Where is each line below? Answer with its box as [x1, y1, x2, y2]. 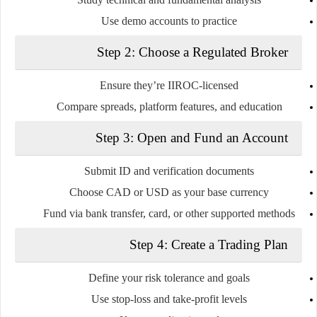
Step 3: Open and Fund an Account [96, 129, 288, 145]
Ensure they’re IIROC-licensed [100, 79, 238, 91]
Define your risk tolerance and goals [88, 271, 250, 284]
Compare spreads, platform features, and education [56, 100, 282, 113]
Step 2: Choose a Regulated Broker [97, 44, 288, 59]
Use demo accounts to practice [101, 14, 237, 27]
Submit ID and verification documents [84, 164, 254, 177]
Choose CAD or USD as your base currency [69, 185, 269, 198]
